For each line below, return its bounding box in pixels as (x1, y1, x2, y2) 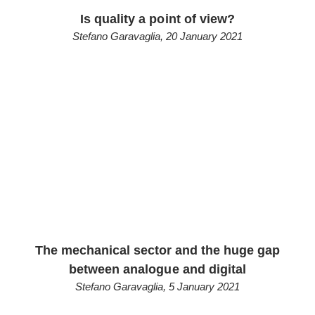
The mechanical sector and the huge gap (34, 243, 281, 257)
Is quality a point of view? (80, 12, 235, 26)
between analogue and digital (69, 262, 246, 276)
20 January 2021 (166, 30, 243, 42)
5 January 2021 (169, 281, 240, 292)
